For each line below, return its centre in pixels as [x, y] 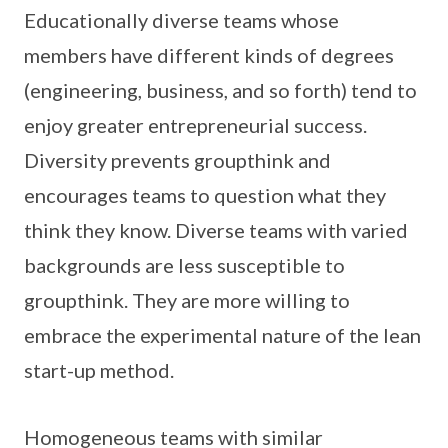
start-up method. [99, 370]
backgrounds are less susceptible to [184, 265]
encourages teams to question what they [205, 195]
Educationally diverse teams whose [181, 20]
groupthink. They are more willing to [187, 300]
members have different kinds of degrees [209, 55]
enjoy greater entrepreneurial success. [195, 125]
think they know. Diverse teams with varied [216, 230]
